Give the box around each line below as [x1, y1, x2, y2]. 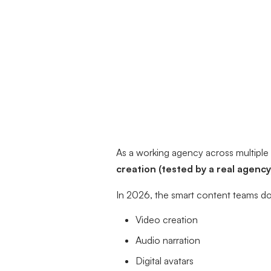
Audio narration [135, 234, 200, 247]
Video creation [135, 214, 198, 226]
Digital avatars [135, 255, 194, 267]
